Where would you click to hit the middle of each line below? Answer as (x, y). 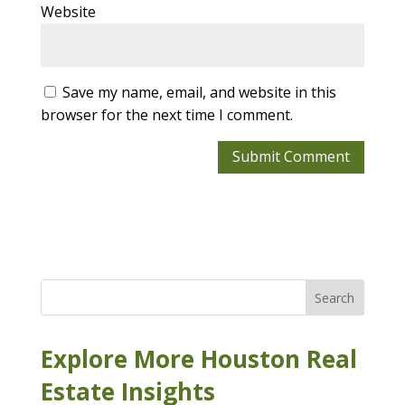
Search (335, 297)
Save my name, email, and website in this (199, 92)
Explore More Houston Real (198, 359)
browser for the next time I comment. (166, 114)
